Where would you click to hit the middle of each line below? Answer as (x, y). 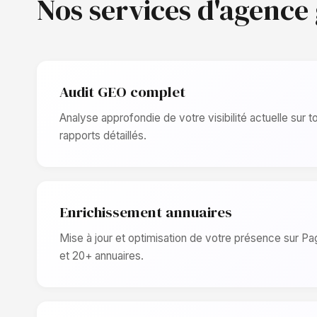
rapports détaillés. (103, 136)
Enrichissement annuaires (146, 212)
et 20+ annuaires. (102, 256)
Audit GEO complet (122, 92)
